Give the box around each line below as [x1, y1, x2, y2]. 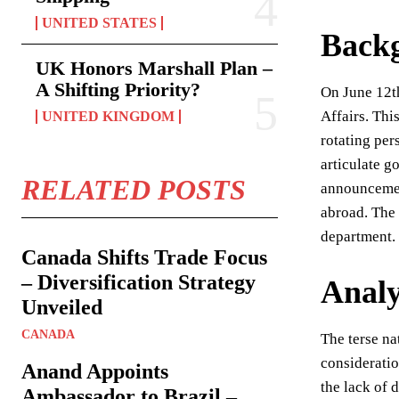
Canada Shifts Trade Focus [21, 246, 267, 269]
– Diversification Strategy [21, 271, 256, 294]
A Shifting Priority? [36, 78, 200, 101]
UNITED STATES [42, 15, 157, 30]
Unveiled [21, 296, 102, 319]
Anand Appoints [21, 360, 168, 383]
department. [321, 228, 395, 245]
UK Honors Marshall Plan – [36, 57, 273, 79]
